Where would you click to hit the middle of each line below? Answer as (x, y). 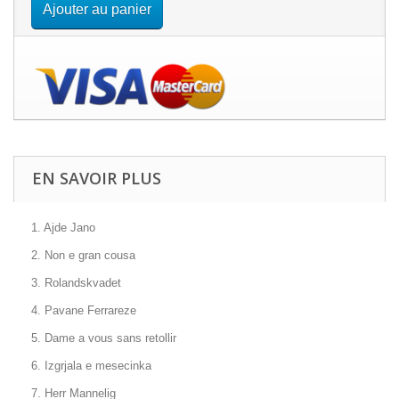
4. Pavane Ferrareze (84, 310)
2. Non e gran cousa (83, 255)
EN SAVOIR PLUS (97, 178)
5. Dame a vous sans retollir (104, 338)
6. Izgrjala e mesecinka (91, 366)
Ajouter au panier (97, 9)
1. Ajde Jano (63, 228)
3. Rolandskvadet (76, 283)
